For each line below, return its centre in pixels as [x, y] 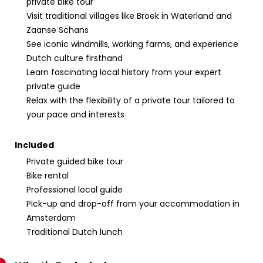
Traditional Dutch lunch [75, 232]
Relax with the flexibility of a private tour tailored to [131, 100]
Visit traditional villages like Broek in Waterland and [129, 16]
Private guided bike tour [75, 161]
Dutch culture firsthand [75, 58]
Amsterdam [51, 218]
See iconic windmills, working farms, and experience [132, 44]
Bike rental [48, 176]
